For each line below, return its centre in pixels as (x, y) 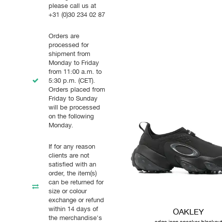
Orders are (64, 36)
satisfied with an (72, 164)
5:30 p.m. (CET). (72, 80)
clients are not (69, 155)
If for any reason (72, 146)
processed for (69, 45)
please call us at (72, 5)
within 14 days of (73, 209)
